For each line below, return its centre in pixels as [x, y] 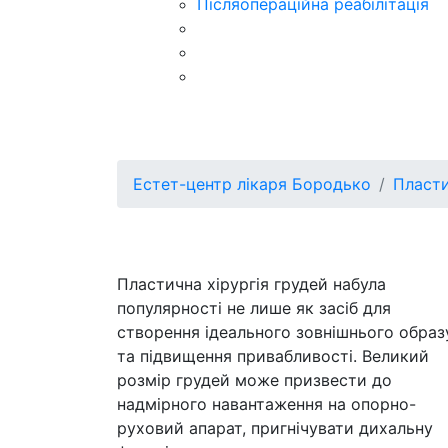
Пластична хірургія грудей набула [251, 284]
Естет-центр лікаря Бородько [252, 184]
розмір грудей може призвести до [254, 380]
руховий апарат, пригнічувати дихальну [275, 428]
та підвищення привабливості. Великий [273, 356]
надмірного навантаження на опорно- [266, 404]
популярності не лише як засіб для [254, 308]
